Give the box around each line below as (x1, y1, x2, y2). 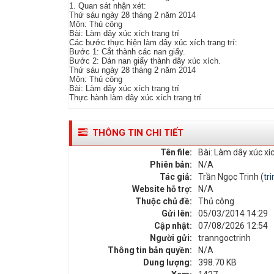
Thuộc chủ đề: (135, 196, 193, 207)
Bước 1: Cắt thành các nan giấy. (69, 47, 185, 57)
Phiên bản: (150, 160, 193, 170)
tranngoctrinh (198, 233, 251, 243)
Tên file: (160, 147, 193, 158)
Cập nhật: (154, 221, 193, 231)
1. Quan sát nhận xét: (69, 1, 146, 11)
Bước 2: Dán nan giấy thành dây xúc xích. (69, 56, 221, 66)
